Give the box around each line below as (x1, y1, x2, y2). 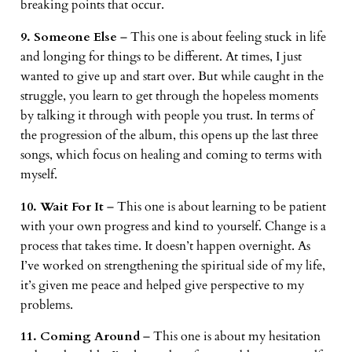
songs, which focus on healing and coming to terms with (20, 145, 322, 163)
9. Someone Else (20, 27, 120, 46)
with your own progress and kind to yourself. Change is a (20, 217, 326, 235)
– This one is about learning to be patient (106, 197, 326, 215)
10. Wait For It (20, 197, 107, 215)
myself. (20, 165, 57, 183)
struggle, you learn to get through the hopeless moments (20, 86, 318, 104)
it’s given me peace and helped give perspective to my (20, 276, 304, 294)
